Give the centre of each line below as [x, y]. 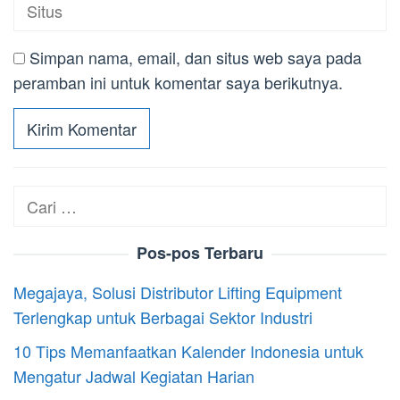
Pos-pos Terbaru [200, 252]
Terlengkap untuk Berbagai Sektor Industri [163, 317]
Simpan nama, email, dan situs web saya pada [196, 57]
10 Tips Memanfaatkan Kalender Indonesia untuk [188, 350]
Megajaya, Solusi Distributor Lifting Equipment [178, 292]
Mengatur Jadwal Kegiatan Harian [134, 375]
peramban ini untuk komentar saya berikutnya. [178, 82]
